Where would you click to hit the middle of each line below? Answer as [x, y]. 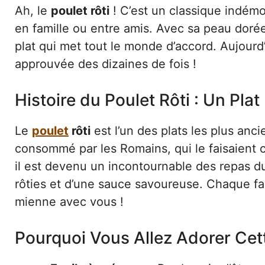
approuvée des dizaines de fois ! [106, 64]
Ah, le [33, 10]
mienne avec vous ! [69, 201]
